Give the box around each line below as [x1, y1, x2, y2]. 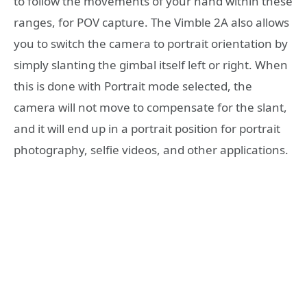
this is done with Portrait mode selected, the [14, 77, 252, 94]
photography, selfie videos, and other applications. [14, 141, 288, 158]
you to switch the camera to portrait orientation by [14, 35, 288, 51]
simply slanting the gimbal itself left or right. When [14, 56, 288, 73]
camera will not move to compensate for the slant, [14, 99, 287, 115]
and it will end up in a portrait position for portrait [14, 120, 280, 136]
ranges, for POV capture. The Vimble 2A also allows [14, 14, 289, 30]
